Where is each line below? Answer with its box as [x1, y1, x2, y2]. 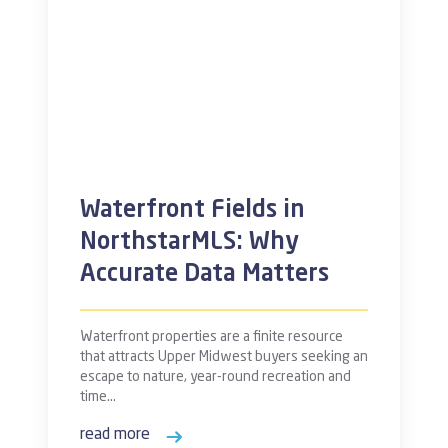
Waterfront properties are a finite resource [80, 330, 343, 344]
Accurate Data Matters [80, 263, 329, 287]
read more [80, 427, 150, 443]
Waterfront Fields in [80, 199, 305, 223]
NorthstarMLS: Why [80, 231, 299, 255]
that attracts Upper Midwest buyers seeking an [80, 350, 368, 364]
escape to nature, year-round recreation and [80, 370, 351, 384]
